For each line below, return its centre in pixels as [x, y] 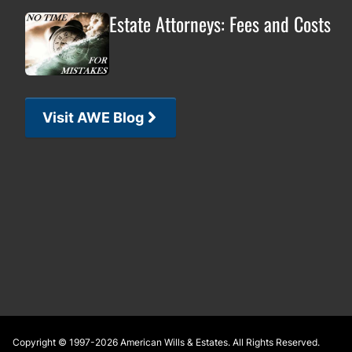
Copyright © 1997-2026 [66, 342]
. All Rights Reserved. [274, 342]
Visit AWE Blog [93, 117]
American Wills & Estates [174, 342]
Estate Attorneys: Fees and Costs [220, 23]
